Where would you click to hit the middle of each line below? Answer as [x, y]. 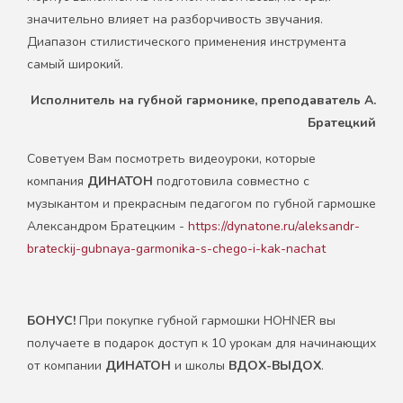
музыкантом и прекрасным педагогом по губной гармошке [201, 203]
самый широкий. [75, 64]
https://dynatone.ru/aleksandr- [274, 226]
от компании [66, 365]
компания [57, 181]
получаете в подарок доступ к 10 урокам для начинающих [201, 343]
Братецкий [342, 122]
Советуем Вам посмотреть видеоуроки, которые [171, 158]
